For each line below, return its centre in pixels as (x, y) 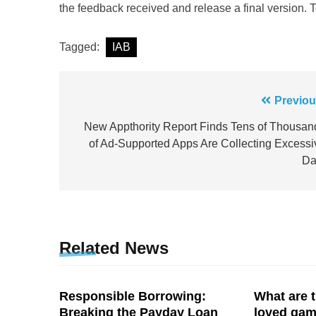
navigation (115, 129)
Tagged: (81, 47)
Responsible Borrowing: (133, 296)
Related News (114, 248)
